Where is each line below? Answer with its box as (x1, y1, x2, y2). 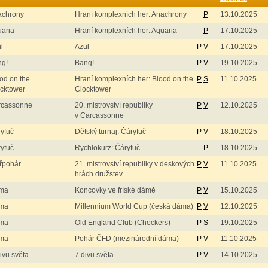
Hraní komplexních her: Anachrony (75, 10, 187, 19)
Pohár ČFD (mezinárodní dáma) (75, 234, 179, 243)
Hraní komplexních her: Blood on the (75, 75, 193, 83)
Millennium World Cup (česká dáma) (75, 202, 193, 211)
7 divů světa (75, 251, 114, 259)
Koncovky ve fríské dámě (75, 186, 156, 194)
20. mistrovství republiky (75, 101, 153, 109)
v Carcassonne (75, 111, 124, 120)
